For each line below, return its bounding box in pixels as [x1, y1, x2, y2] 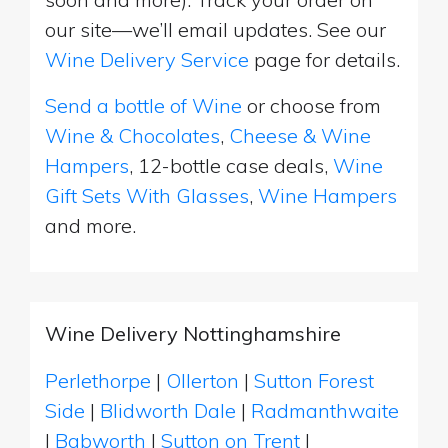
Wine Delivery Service [45, 46, 249, 72]
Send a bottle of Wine [45, 92, 242, 118]
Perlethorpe [45, 367, 156, 393]
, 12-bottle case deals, [129, 152, 333, 178]
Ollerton [166, 367, 244, 393]
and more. [45, 212, 136, 238]
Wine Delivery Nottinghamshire [45, 320, 341, 346]
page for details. [249, 46, 400, 72]
